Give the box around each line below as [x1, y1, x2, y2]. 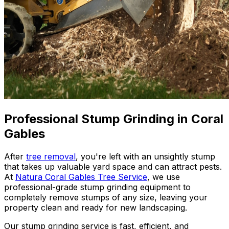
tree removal [26, 151, 76, 162]
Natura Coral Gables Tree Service [15, 171, 147, 182]
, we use [147, 171, 180, 182]
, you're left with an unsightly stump [76, 151, 215, 162]
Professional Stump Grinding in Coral [4, 111, 223, 126]
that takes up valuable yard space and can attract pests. [4, 161, 222, 172]
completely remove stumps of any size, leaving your [4, 192, 208, 202]
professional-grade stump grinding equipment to [4, 181, 191, 192]
